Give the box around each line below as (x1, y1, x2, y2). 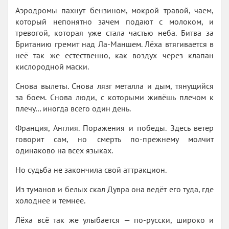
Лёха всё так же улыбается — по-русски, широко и (15, 215, 214, 225)
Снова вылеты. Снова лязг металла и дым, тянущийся (15, 81, 214, 91)
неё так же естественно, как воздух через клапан (15, 50, 214, 60)
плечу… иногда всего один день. (15, 103, 131, 113)
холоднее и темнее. (15, 195, 85, 205)
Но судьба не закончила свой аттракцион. (15, 165, 167, 175)
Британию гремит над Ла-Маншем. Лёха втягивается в (15, 39, 214, 49)
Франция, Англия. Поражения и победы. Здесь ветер (15, 123, 214, 133)
